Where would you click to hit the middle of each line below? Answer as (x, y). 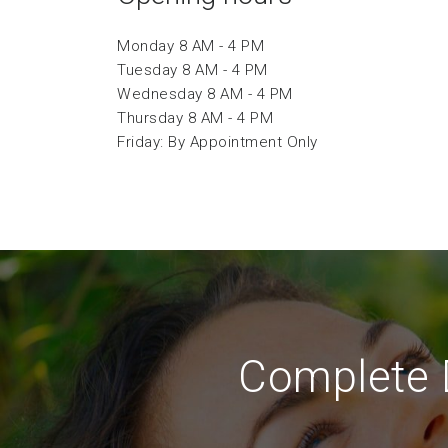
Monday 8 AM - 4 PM (190, 46)
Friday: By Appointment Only (217, 142)
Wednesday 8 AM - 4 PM (205, 94)
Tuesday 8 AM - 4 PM (192, 70)
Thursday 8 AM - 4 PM (195, 118)
